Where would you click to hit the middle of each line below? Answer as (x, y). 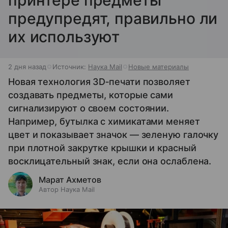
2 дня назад (27, 67)
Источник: (70, 67)
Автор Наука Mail (67, 190)
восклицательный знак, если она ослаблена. (110, 161)
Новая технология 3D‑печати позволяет (99, 82)
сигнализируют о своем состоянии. (89, 108)
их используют (64, 37)
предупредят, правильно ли (113, 19)
